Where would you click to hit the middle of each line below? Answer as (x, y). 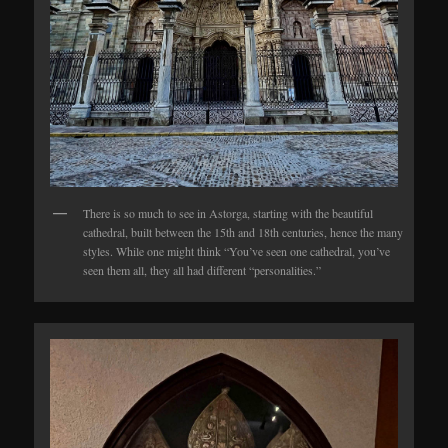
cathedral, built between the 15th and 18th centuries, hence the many (243, 232)
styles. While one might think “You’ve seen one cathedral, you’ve (237, 251)
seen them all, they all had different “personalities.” (202, 270)
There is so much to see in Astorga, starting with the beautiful (228, 213)
